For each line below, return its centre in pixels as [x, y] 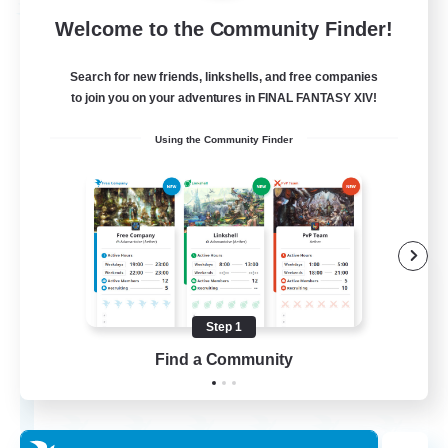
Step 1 [224, 327]
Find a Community [224, 360]
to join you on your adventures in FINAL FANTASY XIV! [224, 97]
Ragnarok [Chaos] [237, 321]
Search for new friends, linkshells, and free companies [224, 76]
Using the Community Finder [224, 139]
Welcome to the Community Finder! [224, 28]
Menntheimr [231, 285]
